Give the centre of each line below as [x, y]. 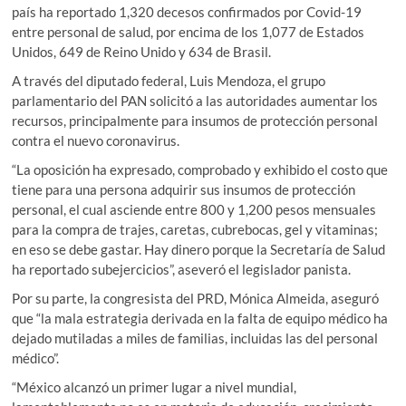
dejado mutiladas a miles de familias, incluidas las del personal [195, 338]
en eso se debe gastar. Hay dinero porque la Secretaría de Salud [199, 250]
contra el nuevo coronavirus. [96, 141]
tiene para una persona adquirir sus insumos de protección [184, 190]
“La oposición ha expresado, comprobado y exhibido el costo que [200, 170]
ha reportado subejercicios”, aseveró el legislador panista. [182, 270]
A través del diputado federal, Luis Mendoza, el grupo [169, 81]
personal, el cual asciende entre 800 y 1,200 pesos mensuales [194, 210]
